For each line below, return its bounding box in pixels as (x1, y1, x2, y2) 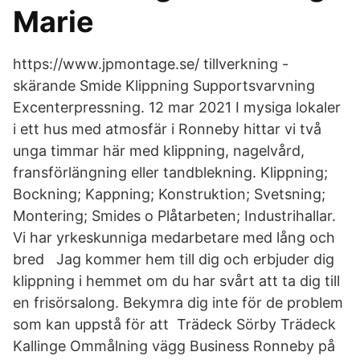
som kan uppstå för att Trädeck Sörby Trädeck (13, 316, 336, 333)
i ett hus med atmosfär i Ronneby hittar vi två (13, 121, 321, 137)
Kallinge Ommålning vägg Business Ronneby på (13, 337, 335, 354)
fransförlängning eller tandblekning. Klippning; (13, 164, 328, 181)
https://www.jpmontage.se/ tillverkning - (13, 55, 288, 72)
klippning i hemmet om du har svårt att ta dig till (13, 272, 340, 289)
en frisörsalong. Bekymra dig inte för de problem (13, 294, 343, 311)
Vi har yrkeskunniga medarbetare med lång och (13, 229, 335, 246)
